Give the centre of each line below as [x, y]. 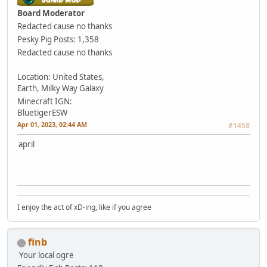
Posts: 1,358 [76, 40]
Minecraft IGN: [45, 102]
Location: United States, [61, 77]
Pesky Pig [35, 40]
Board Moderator [51, 13]
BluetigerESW [42, 113]
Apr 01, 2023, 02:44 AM [52, 125]
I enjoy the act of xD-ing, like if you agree [84, 207]
